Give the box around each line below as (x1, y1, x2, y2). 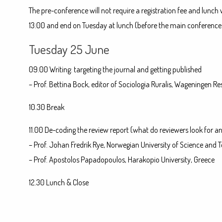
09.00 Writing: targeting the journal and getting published (28, 64, 202, 74)
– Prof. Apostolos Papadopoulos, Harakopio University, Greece (28, 155, 215, 165)
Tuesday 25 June (28, 41, 110, 57)
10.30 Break (28, 102, 64, 112)
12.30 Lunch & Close (28, 177, 89, 187)
